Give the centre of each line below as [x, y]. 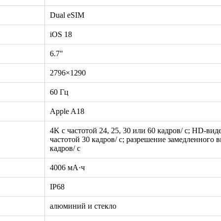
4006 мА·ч [67, 167]
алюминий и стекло [83, 206]
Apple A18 [67, 111]
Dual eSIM [67, 15]
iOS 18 [61, 34]
